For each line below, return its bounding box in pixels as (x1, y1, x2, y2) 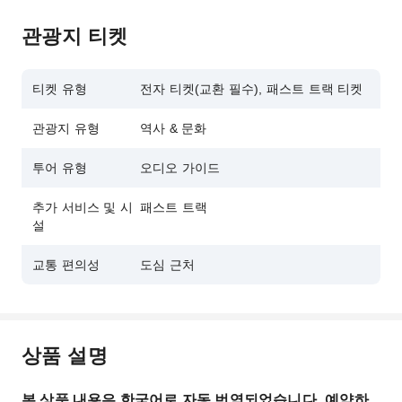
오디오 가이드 (140, 161, 221, 175)
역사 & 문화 (140, 121, 207, 135)
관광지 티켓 (22, 22, 128, 48)
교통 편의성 (32, 258, 100, 272)
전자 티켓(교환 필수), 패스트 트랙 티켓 (140, 82, 363, 96)
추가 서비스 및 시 (32, 200, 133, 214)
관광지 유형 (32, 121, 100, 135)
